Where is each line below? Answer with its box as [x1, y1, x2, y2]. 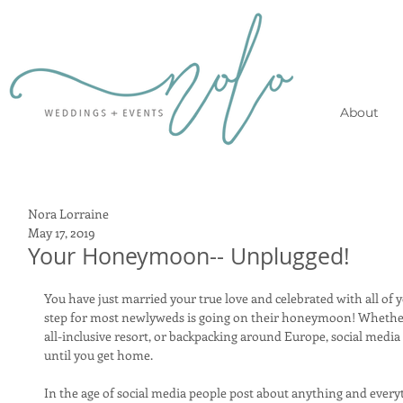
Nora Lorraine [28, 205, 109, 222]
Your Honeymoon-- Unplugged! [28, 241, 350, 271]
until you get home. [44, 346, 156, 363]
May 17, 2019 [28, 224, 95, 241]
